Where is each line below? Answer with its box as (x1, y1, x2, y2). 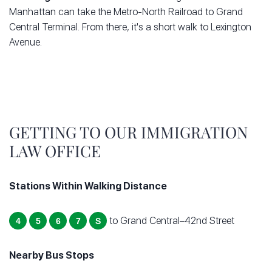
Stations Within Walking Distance (9, 180, 167, 192)
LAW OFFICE (9, 140, 101, 162)
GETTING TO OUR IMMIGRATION (9, 121, 248, 143)
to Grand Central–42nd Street (107, 215, 234, 227)
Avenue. (9, 36, 42, 49)
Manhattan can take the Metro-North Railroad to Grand (9, 6, 243, 18)
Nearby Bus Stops (9, 250, 94, 262)
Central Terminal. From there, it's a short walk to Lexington (9, 21, 251, 33)
